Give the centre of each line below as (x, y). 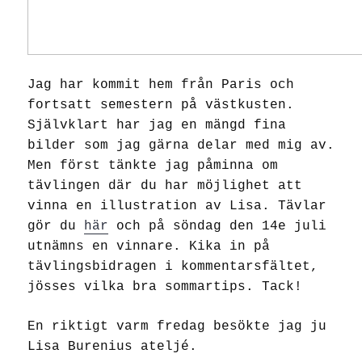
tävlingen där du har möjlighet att (165, 186)
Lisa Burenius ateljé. (116, 347)
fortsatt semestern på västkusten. (161, 105)
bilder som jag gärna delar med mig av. (181, 146)
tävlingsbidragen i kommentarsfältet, (173, 267)
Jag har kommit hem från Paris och (161, 85)
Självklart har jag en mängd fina (157, 126)
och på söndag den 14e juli (217, 227)
